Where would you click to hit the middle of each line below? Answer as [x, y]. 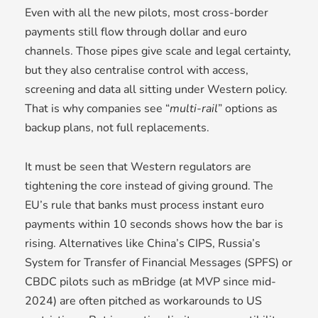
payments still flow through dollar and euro [136, 32]
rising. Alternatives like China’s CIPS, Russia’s [143, 244]
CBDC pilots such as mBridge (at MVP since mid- [150, 282]
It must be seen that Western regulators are [138, 167]
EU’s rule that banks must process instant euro [144, 205]
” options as [248, 109]
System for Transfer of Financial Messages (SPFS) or [159, 263]
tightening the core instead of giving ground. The [149, 186]
